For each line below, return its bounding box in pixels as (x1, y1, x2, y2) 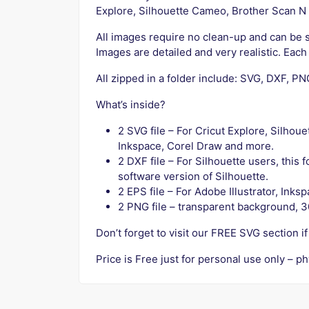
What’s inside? (96, 98, 166, 112)
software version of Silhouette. (118, 170, 268, 183)
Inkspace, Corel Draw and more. (118, 139, 274, 153)
